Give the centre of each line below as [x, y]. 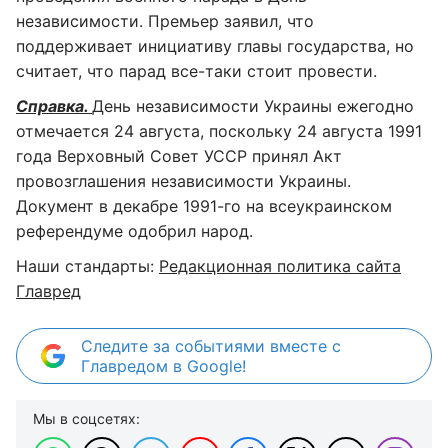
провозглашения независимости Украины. [183, 181]
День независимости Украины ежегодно [253, 106]
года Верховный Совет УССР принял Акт [179, 156]
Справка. [54, 106]
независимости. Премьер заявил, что [165, 21]
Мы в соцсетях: [86, 419]
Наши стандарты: [87, 266]
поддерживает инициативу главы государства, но [215, 46]
